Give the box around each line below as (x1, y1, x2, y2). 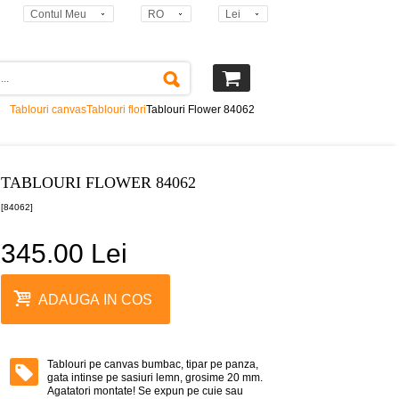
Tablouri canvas (10, 103, 86, 116)
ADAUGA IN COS (38, 291, 152, 307)
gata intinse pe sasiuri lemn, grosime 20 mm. (47, 371, 263, 384)
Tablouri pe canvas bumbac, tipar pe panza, (47, 358, 258, 370)
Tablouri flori (86, 103, 146, 116)
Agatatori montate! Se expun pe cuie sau (47, 385, 243, 397)
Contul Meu (30, 8, 86, 20)
